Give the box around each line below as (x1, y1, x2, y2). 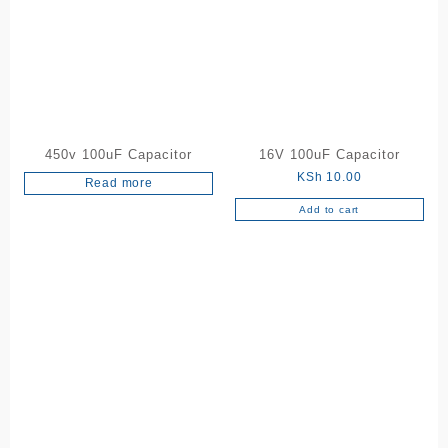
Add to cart (299, 203, 360, 215)
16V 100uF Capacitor (258, 146, 400, 162)
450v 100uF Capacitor (45, 146, 193, 162)
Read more (84, 175, 153, 190)
